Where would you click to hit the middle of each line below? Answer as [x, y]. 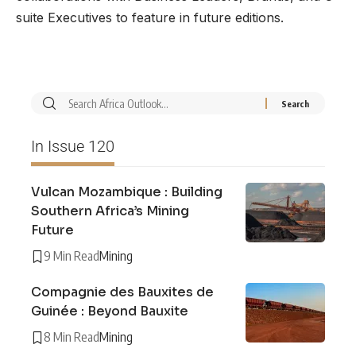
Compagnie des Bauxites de [122, 292]
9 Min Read [72, 256]
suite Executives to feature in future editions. [150, 18]
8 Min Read [72, 337]
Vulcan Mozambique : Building [127, 192]
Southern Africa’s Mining [110, 211]
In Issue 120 [73, 147]
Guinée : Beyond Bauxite [110, 311]
